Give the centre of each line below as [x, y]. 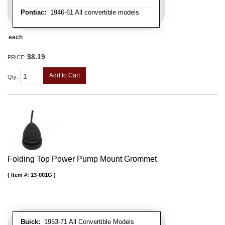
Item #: [21, 175]
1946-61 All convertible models [93, 13]
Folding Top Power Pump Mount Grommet [82, 159]
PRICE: [17, 58]
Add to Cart [65, 76]
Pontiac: [33, 13]
